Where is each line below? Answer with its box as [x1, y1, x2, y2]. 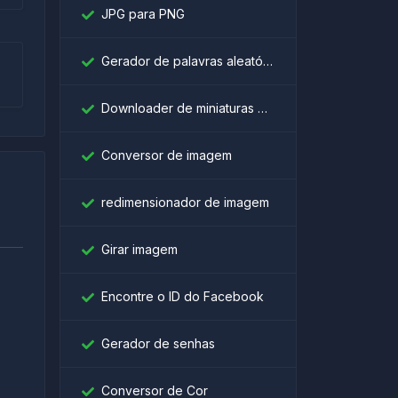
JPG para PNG [101, 6, 185, 21]
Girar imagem [101, 242, 178, 257]
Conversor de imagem [101, 147, 232, 163]
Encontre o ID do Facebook [101, 289, 264, 304]
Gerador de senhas [101, 336, 215, 351]
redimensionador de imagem [101, 195, 269, 210]
